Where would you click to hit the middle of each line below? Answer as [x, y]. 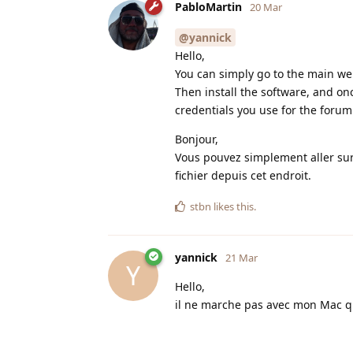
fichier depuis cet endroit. [243, 175]
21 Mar [242, 257]
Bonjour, [197, 139]
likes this [232, 206]
